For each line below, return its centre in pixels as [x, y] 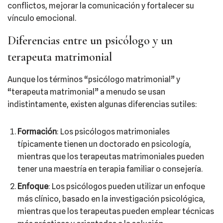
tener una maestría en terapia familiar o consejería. [110, 169]
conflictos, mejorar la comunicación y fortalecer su [101, 6]
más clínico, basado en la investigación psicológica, [111, 199]
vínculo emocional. [42, 18]
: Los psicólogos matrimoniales [113, 132]
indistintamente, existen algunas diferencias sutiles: [102, 104]
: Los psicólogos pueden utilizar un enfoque [127, 186]
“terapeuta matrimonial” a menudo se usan [86, 92]
